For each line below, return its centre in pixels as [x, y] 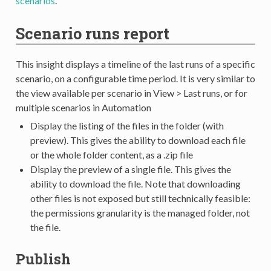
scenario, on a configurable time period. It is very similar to [135, 78]
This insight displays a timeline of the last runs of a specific [135, 64]
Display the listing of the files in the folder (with [127, 125]
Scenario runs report [92, 33]
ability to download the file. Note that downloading [135, 183]
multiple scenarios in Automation [83, 107]
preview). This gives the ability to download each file [138, 140]
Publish [43, 259]
